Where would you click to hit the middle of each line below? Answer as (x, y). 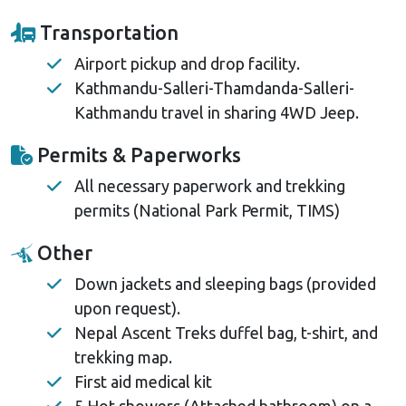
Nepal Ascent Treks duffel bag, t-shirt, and (226, 332)
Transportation (107, 32)
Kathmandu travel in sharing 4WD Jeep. (217, 112)
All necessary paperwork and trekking (210, 185)
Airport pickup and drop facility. (187, 63)
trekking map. (123, 357)
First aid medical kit (143, 381)
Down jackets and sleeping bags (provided (225, 283)
